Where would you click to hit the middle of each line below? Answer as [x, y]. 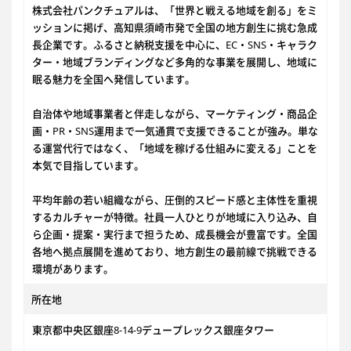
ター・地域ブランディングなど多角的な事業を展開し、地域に [175, 62]
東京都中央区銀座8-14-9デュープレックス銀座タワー [153, 330]
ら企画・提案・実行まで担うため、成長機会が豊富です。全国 [175, 234]
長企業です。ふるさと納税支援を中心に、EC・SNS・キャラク [175, 45]
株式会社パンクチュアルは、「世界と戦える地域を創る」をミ [175, 10]
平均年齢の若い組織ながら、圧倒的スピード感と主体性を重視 [175, 200]
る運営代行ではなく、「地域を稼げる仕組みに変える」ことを [175, 148]
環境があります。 [73, 269]
